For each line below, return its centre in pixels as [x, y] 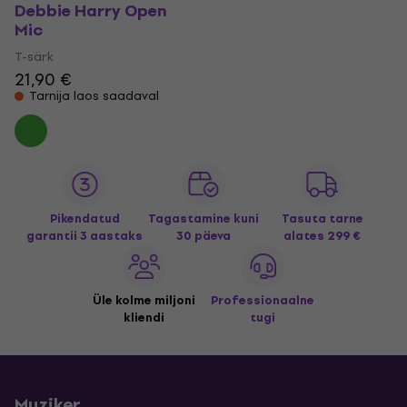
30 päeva [203, 236]
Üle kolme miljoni [144, 300]
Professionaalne [263, 300]
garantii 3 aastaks [85, 236]
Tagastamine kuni [203, 218]
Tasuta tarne [322, 218]
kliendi [144, 318]
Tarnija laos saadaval [94, 96]
